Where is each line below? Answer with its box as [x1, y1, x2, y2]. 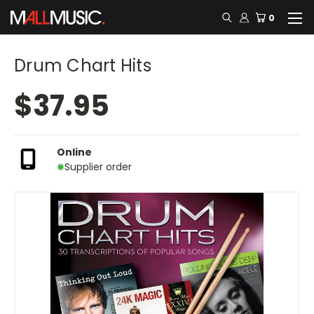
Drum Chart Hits [14, 54, 151, 77]
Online [57, 144, 92, 159]
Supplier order [64, 159, 132, 174]
